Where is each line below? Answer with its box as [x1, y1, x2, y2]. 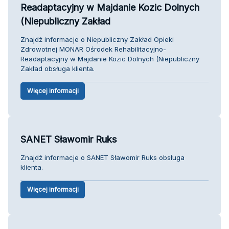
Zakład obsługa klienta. [20, 64, 95, 73]
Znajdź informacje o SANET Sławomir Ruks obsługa [20, 153, 185, 162]
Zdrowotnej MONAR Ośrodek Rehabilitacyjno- [20, 44, 166, 53]
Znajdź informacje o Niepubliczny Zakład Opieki [20, 35, 174, 43]
